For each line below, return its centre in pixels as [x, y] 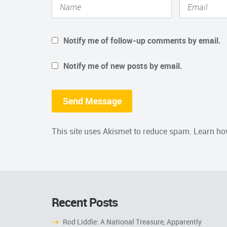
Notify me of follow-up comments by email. [142, 40]
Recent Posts [85, 202]
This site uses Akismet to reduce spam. [123, 131]
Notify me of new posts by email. [123, 66]
